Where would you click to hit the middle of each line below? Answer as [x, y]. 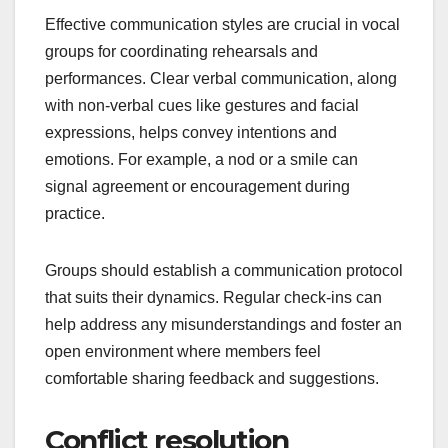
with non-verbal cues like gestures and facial [202, 106]
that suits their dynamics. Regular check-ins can [213, 298]
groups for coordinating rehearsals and [181, 52]
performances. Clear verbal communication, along [221, 79]
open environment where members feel [183, 352]
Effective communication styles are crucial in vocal [222, 25]
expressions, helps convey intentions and [191, 133]
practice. [75, 214]
